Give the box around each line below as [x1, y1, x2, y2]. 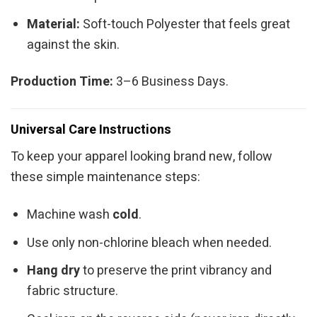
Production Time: [11, 71, 113, 91]
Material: [27, 14, 81, 34]
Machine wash [27, 204, 113, 224]
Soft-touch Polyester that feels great [80, 14, 291, 34]
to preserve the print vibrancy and [80, 261, 272, 281]
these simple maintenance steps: [11, 168, 200, 188]
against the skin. [27, 35, 120, 54]
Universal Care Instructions [11, 120, 171, 140]
